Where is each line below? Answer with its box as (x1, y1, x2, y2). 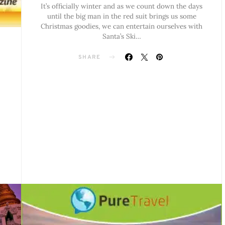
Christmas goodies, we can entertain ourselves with (41, 21, 202, 31)
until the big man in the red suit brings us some (47, 11, 196, 21)
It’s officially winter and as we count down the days (41, 1, 202, 11)
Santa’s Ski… (102, 31, 141, 41)
